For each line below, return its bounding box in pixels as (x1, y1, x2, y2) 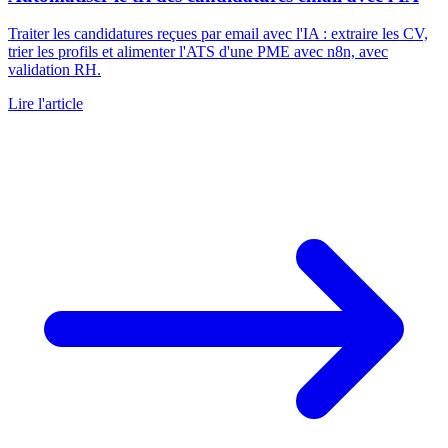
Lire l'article (8, 95, 83, 113)
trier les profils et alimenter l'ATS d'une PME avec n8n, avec (8, 43, 388, 61)
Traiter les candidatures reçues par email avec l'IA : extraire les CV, (8, 25, 428, 43)
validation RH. (8, 61, 101, 79)
